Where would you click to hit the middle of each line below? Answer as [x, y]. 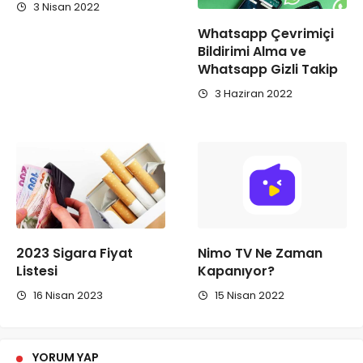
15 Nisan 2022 [248, 296]
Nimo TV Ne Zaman [260, 254]
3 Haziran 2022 [252, 94]
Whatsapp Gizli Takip [268, 70]
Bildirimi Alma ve [252, 52]
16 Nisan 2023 [67, 296]
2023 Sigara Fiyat [75, 254]
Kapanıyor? [236, 271]
